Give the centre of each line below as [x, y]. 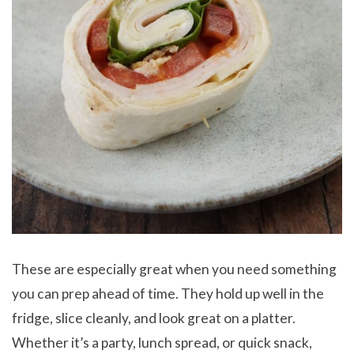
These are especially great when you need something [174, 269]
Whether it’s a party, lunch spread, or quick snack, [162, 343]
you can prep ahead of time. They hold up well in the [168, 294]
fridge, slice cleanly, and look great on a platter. [154, 318]
